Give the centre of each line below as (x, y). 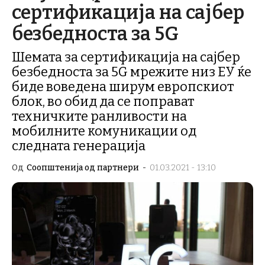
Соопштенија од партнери (83, 168)
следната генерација (79, 146)
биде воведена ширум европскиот (123, 87)
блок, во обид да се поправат (103, 101)
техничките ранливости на (99, 116)
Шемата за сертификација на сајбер (126, 57)
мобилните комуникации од (104, 131)
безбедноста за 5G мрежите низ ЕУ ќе (132, 72)
